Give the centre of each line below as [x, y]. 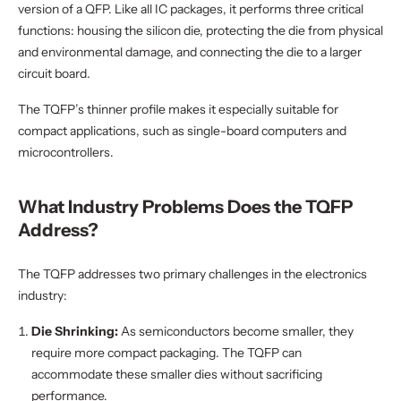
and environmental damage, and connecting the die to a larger [190, 52]
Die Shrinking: [75, 331]
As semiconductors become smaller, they [236, 331]
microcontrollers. [66, 152]
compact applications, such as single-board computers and [182, 131]
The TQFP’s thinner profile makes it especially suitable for [178, 109]
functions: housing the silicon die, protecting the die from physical [200, 30]
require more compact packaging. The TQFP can [166, 353]
